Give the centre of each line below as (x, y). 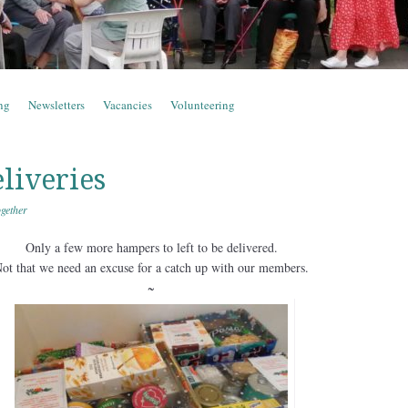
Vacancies (127, 105)
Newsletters (56, 105)
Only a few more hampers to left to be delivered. (151, 247)
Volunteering (203, 105)
